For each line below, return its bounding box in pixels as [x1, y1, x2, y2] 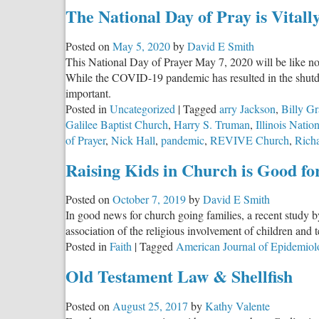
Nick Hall [111, 132, 155, 147]
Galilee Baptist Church [66, 116, 168, 132]
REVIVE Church [210, 132, 289, 147]
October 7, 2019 [113, 192, 186, 207]
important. [66, 85, 111, 100]
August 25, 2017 [113, 298, 188, 314]
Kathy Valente [205, 298, 270, 314]
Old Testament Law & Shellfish [66, 263, 293, 289]
